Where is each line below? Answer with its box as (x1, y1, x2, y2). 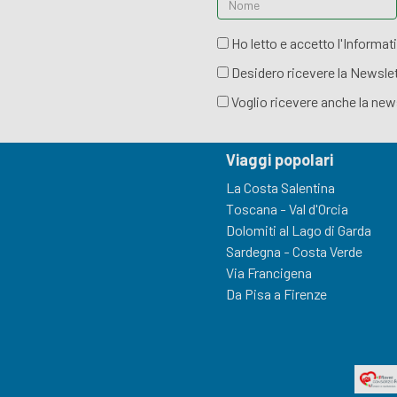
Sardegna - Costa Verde (225, 243, 362, 261)
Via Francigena (225, 264, 312, 282)
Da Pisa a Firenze (225, 285, 327, 303)
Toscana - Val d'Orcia (225, 200, 348, 218)
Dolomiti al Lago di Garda (225, 222, 371, 239)
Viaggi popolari (225, 150, 333, 170)
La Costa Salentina (225, 179, 335, 197)
